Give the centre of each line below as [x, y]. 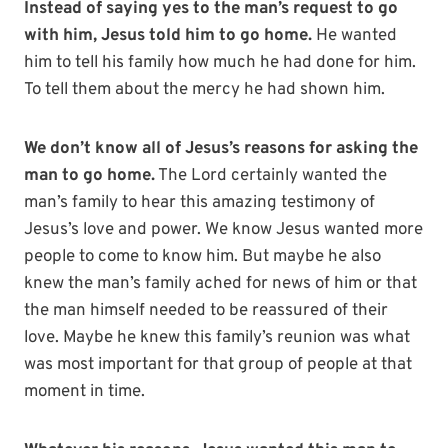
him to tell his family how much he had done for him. [220, 63]
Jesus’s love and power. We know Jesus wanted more [223, 230]
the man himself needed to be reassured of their [206, 311]
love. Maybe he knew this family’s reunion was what [217, 338]
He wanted [354, 36]
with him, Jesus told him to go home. [168, 36]
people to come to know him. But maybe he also [202, 257]
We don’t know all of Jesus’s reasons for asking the [221, 149]
